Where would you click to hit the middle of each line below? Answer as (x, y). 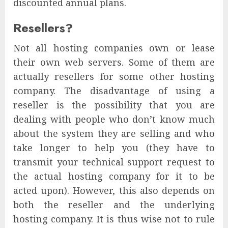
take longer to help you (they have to (114, 148)
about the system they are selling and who (114, 134)
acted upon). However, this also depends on (114, 191)
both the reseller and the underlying (114, 205)
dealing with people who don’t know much (114, 119)
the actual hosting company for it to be (114, 176)
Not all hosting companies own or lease (114, 48)
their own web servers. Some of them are (114, 62)
